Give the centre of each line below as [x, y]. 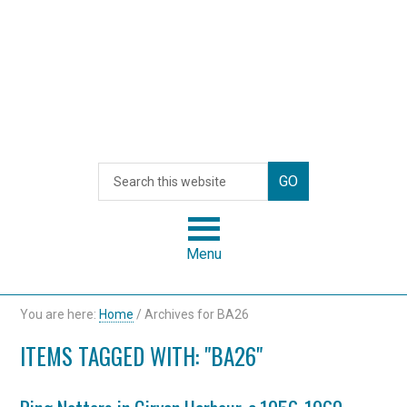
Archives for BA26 [196, 314]
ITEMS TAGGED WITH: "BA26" [142, 356]
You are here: [60, 314]
